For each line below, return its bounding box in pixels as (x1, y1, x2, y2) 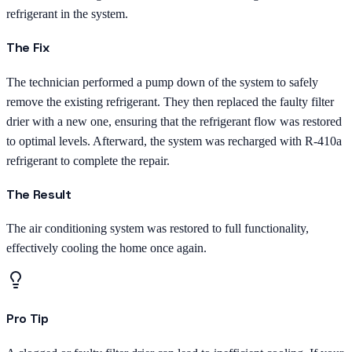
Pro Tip (6, 310, 49, 328)
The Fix (6, 39, 49, 57)
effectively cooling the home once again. (6, 241, 207, 255)
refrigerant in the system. (6, 7, 128, 21)
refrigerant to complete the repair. (6, 153, 170, 167)
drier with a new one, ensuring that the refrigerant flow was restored (6, 114, 342, 128)
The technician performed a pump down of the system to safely (6, 75, 318, 89)
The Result (6, 185, 71, 203)
